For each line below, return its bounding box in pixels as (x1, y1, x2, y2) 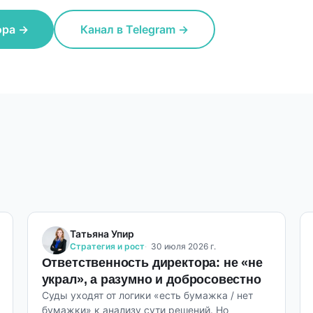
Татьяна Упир (69, 228, 134, 240)
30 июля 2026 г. (150, 241, 216, 252)
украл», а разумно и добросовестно (41, 272, 261, 286)
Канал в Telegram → (80, 22, 189, 36)
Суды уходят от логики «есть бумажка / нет (41, 289, 253, 301)
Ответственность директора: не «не (41, 256, 263, 270)
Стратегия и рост (69, 241, 145, 252)
